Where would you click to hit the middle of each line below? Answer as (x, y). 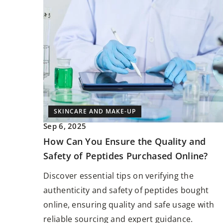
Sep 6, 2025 (65, 126)
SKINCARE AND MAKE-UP (95, 111)
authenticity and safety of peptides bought (126, 190)
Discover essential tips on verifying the (118, 175)
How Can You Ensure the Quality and (125, 141)
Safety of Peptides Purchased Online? (126, 156)
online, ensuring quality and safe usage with (129, 204)
